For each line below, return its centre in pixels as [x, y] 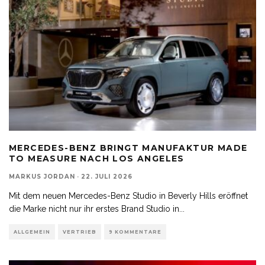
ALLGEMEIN [32, 232]
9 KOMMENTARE [135, 232]
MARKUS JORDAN [42, 176]
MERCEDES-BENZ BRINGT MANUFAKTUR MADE [128, 148]
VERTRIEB [80, 232]
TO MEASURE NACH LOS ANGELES [97, 158]
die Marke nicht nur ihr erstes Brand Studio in [94, 209]
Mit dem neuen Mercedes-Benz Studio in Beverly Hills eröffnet [128, 195]
